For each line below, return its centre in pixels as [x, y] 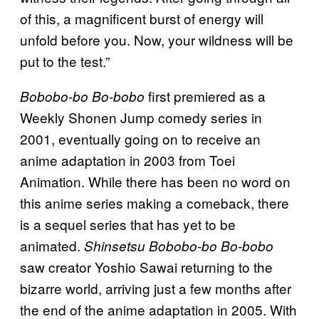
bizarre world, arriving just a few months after [156, 288]
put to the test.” [65, 61]
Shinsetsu [115, 246]
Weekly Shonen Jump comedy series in [141, 117]
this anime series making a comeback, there [155, 203]
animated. [52, 246]
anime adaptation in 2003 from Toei [127, 160]
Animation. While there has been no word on [155, 182]
